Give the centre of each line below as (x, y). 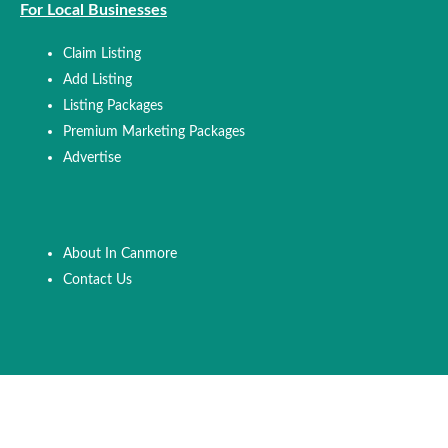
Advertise (92, 157)
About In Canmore (120, 254)
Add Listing (98, 79)
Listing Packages (113, 105)
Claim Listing (102, 53)
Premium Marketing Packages (154, 131)
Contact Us (98, 280)
